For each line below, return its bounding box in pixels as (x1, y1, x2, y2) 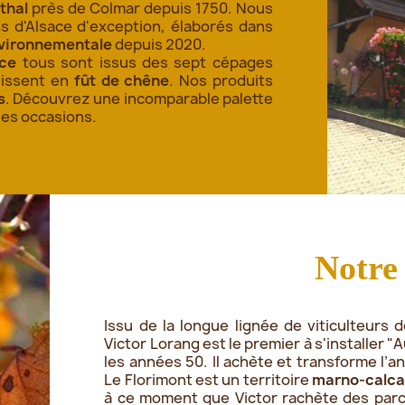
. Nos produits (169, 70, 273, 90)
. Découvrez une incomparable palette (5, 88, 273, 108)
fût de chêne (73, 70, 170, 90)
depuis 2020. (115, 33, 206, 54)
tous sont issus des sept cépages (22, 52, 273, 72)
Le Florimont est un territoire (104, 369, 313, 390)
